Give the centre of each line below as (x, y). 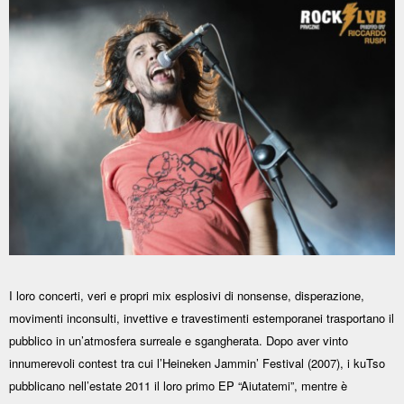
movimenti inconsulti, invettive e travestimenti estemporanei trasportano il (202, 318)
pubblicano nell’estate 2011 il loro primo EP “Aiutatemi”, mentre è (178, 386)
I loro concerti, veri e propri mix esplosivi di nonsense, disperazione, (187, 296)
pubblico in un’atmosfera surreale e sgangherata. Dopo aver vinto (179, 341)
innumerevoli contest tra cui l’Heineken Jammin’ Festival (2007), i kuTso (197, 363)
